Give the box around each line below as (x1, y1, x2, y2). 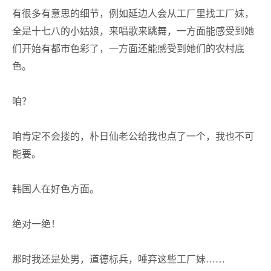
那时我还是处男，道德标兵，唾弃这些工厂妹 (12, 254, 206, 264)
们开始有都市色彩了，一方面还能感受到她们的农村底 (12, 44, 244, 54)
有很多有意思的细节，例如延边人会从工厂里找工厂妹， (12, 8, 254, 19)
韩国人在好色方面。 (12, 184, 99, 194)
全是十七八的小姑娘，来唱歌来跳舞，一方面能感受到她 (12, 26, 254, 36)
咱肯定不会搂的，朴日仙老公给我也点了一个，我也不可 (12, 131, 254, 142)
